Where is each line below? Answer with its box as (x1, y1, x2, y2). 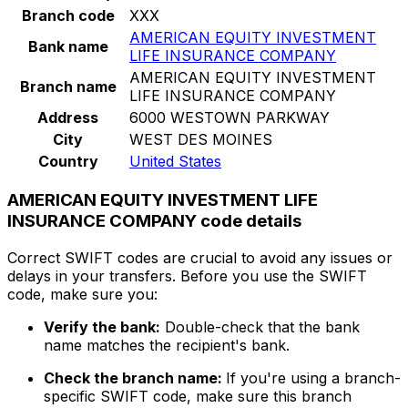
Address (37, 107, 98, 127)
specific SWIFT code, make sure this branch (44, 387, 352, 406)
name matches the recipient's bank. (44, 336, 290, 355)
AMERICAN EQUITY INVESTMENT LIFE (7, 189, 318, 211)
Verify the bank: (44, 318, 160, 337)
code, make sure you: (7, 285, 158, 304)
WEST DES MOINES (129, 129, 272, 148)
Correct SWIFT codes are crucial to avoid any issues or (7, 249, 393, 268)
